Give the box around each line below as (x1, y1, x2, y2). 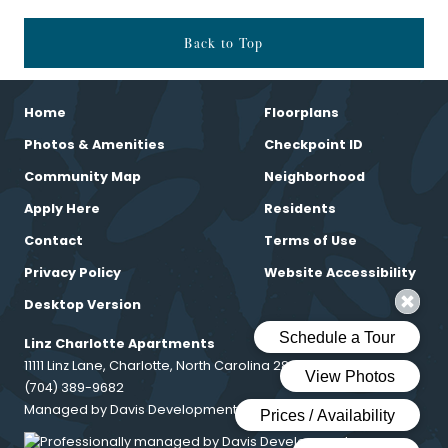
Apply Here (24, 198, 100, 221)
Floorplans (264, 102, 339, 125)
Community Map (24, 166, 141, 189)
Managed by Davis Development (24, 399, 237, 421)
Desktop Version (24, 294, 141, 317)
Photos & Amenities (24, 134, 165, 157)
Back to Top (184, 32, 264, 52)
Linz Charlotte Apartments (24, 333, 215, 356)
